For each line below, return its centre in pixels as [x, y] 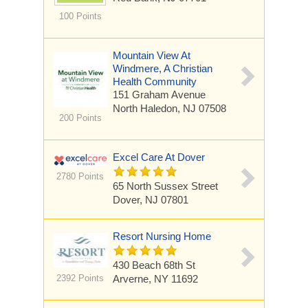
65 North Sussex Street [165, 186]
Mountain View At [152, 55]
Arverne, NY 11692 [155, 279]
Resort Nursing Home [162, 236]
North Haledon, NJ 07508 [169, 108]
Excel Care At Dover [159, 157]
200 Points [80, 118]
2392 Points [80, 278]
